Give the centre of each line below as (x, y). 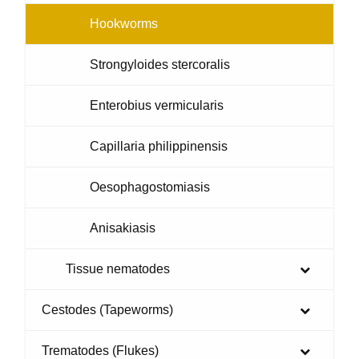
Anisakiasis (123, 228)
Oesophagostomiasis (150, 187)
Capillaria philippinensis (159, 146)
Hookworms (124, 23)
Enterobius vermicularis (157, 105)
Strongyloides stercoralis (160, 64)
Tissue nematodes (118, 268)
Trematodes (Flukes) (100, 350)
